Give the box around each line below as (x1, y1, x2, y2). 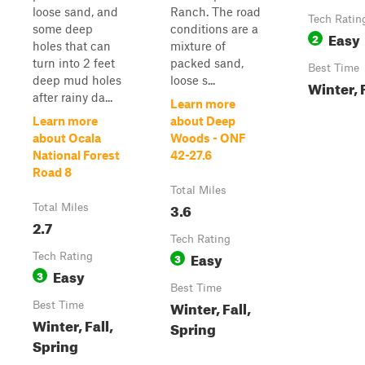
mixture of (170, 38, 226, 53)
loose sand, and (33, 4, 118, 19)
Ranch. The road (170, 4, 261, 19)
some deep (33, 21, 93, 36)
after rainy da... (33, 90, 112, 104)
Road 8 (33, 165, 72, 179)
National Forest (33, 147, 120, 162)
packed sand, (170, 55, 244, 70)
